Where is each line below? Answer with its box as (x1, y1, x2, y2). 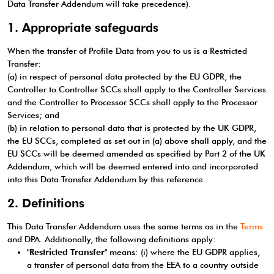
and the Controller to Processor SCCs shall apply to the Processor (7, 97, 257, 107)
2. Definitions (7, 196, 84, 210)
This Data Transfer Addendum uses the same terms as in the (7, 221, 240, 231)
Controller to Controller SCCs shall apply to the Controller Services (7, 84, 266, 94)
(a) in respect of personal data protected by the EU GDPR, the (7, 72, 242, 81)
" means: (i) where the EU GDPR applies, (105, 247, 260, 257)
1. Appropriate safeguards (7, 20, 158, 35)
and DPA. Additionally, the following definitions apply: (7, 234, 216, 244)
